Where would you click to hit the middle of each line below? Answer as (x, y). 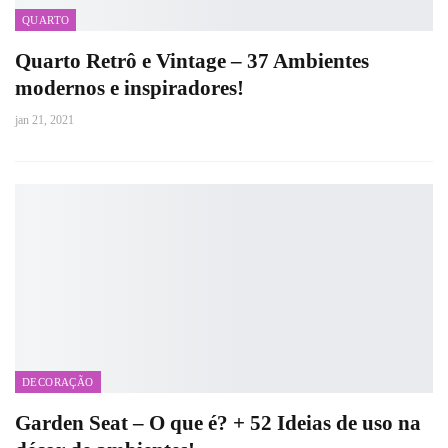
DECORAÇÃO (58, 382)
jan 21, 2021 (44, 120)
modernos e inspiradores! (129, 88)
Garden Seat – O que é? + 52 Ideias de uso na (218, 423)
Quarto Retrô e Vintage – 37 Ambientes (192, 61)
